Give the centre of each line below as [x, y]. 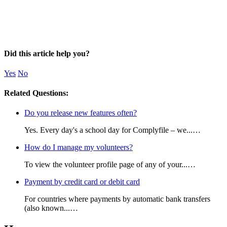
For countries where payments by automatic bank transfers [117, 199]
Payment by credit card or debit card [82, 182]
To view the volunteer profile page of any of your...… [110, 165]
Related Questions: [36, 93]
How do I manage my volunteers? [79, 147]
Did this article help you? [47, 53]
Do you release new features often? [81, 113]
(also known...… [51, 208]
